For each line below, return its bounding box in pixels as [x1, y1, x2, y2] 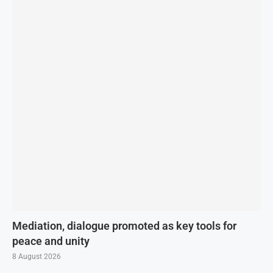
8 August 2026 [12, 252, 61, 261]
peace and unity [12, 235, 90, 247]
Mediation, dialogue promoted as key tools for [12, 219, 236, 232]
